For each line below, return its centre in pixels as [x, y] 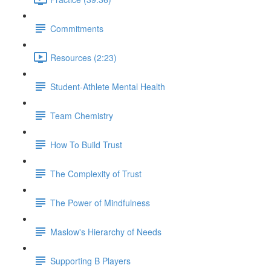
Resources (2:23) [83, 57]
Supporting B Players [90, 260]
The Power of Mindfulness [100, 202]
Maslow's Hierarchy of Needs [106, 231]
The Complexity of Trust [96, 173]
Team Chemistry [82, 115]
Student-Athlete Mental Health [108, 86]
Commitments [77, 28]
